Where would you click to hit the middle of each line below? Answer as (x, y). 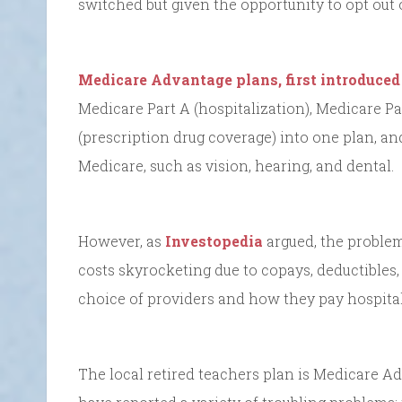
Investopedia (214, 240)
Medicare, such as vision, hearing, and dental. (236, 165)
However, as (122, 240)
